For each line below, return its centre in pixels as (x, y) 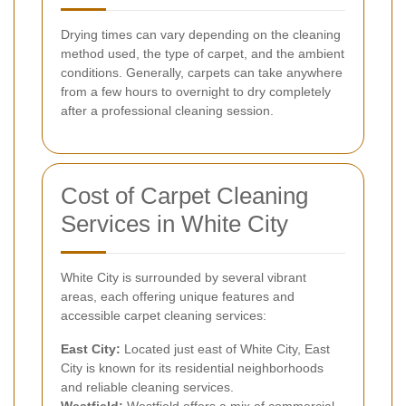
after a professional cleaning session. (167, 111)
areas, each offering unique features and (178, 297)
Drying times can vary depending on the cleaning (201, 35)
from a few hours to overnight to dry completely (196, 92)
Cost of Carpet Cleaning (184, 196)
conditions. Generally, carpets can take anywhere (202, 73)
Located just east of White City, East (225, 349)
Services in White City (174, 224)
